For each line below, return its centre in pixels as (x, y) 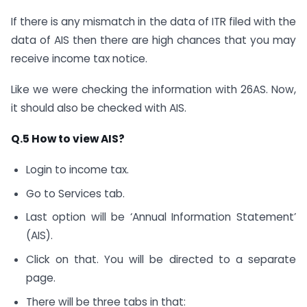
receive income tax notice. (79, 59)
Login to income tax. (77, 169)
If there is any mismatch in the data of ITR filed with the (153, 22)
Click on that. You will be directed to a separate (161, 260)
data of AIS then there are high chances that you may (153, 40)
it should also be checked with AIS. (99, 108)
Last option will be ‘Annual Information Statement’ (161, 217)
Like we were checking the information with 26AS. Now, (153, 90)
